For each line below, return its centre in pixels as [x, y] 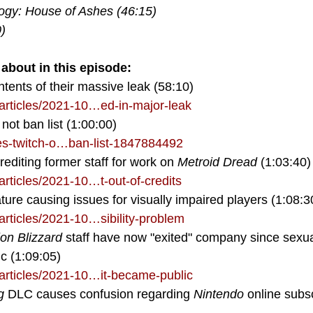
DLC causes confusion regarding [99, 294]
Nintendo [220, 294]
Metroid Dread [217, 162]
